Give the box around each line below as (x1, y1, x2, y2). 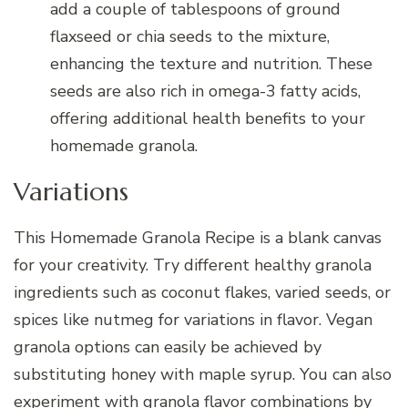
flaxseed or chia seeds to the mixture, (50, 25, 330, 48)
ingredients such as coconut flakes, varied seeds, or (14, 280, 391, 303)
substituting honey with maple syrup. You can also (14, 362, 392, 385)
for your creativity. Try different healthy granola (14, 253, 372, 276)
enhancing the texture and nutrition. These (50, 53, 372, 76)
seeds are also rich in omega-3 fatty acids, (50, 80, 361, 103)
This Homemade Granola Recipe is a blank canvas (14, 226, 382, 249)
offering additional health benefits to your (50, 107, 365, 130)
